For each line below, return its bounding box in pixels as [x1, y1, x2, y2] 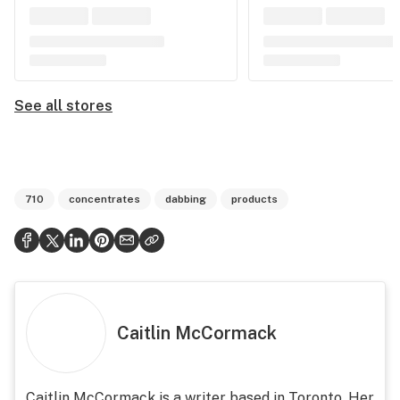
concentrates [69, 193, 140, 205]
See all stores [14, 97, 112, 114]
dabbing [165, 193, 206, 205]
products [231, 193, 278, 205]
